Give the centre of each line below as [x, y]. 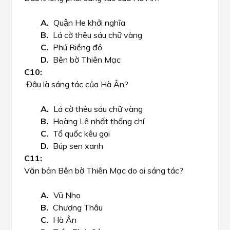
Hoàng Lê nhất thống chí [99, 121]
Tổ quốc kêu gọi [81, 133]
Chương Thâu [78, 207]
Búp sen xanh [78, 146]
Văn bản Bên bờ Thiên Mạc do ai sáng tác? [104, 170]
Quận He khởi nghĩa [89, 23]
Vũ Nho [67, 195]
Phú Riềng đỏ [78, 47]
